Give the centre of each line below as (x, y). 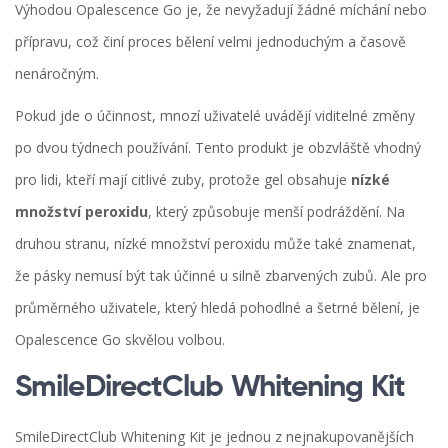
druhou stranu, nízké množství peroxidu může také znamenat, (215, 244)
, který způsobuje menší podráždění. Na (276, 212)
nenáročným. (57, 74)
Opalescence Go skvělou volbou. (120, 340)
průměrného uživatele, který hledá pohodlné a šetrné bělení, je (217, 308)
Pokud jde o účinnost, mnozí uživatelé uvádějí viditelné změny (215, 116)
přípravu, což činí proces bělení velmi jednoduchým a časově (210, 42)
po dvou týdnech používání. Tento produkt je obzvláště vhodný (218, 148)
